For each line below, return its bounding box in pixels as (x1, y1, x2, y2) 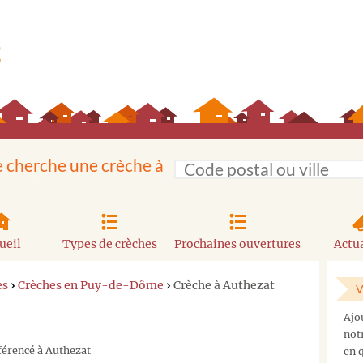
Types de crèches (62, 236, 157, 251)
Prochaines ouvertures (174, 236, 301, 251)
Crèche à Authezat (173, 277, 275, 293)
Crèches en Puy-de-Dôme (18, 277, 164, 293)
